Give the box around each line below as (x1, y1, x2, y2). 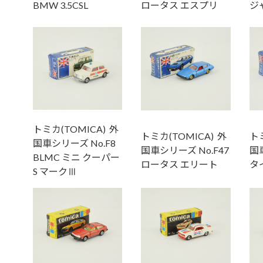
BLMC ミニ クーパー (32, 151, 120, 163)
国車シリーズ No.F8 (32, 137, 116, 149)
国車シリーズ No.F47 (140, 144, 229, 156)
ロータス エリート (140, 159, 218, 170)
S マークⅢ (32, 166, 77, 177)
